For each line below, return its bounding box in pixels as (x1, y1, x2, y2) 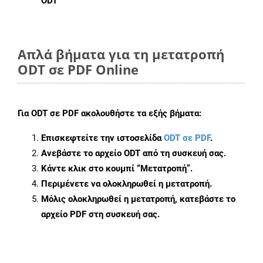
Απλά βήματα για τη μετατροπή (18, 45, 224, 63)
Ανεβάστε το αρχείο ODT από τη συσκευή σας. (41, 148, 226, 159)
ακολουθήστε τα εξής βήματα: (79, 108, 201, 119)
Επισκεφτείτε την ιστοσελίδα (41, 133, 164, 144)
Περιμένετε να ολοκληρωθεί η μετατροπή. (41, 178, 212, 190)
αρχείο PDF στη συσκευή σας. (41, 209, 160, 220)
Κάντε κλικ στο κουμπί (41, 163, 137, 174)
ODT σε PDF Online (18, 60, 139, 79)
